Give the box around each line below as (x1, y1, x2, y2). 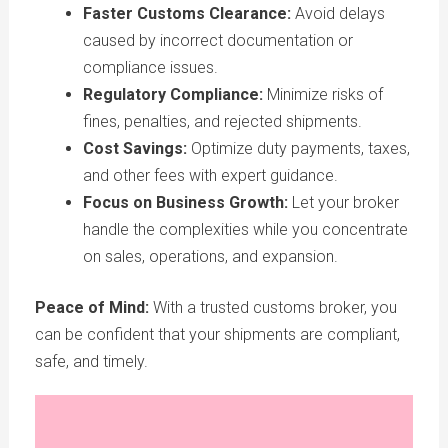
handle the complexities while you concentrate (82, 220, 408, 240)
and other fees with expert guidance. (82, 166, 338, 186)
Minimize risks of (262, 85, 383, 105)
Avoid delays (290, 4, 385, 24)
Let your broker (287, 193, 399, 213)
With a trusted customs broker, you (148, 298, 397, 318)
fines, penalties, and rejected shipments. (82, 112, 362, 132)
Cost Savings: (82, 139, 187, 159)
